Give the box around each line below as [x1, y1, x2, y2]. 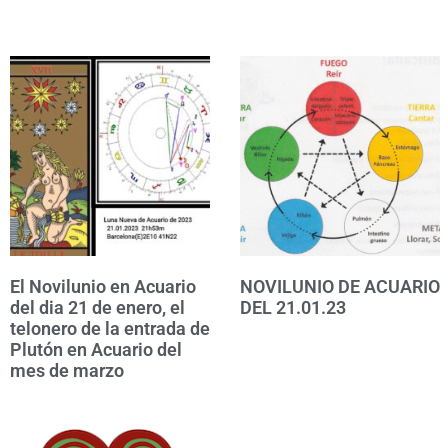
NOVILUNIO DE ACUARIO [240, 275, 440, 297]
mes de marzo [10, 359, 124, 381]
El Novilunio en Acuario [10, 275, 196, 297]
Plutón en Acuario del [10, 338, 182, 360]
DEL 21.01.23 [240, 296, 346, 318]
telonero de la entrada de [10, 317, 210, 339]
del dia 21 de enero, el [10, 296, 185, 318]
